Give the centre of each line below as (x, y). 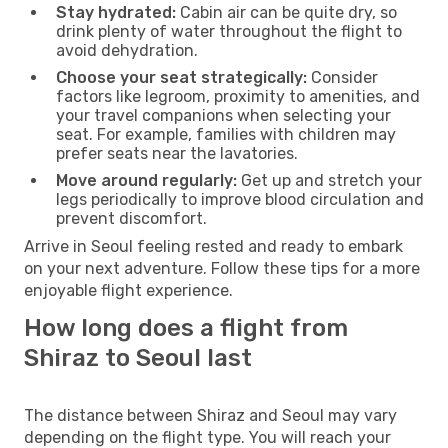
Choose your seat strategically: (181, 77)
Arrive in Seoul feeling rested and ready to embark (213, 246)
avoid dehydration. (127, 50)
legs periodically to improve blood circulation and (240, 199)
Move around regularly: (146, 180)
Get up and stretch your (329, 180)
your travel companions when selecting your (223, 115)
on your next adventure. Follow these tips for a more (222, 268)
